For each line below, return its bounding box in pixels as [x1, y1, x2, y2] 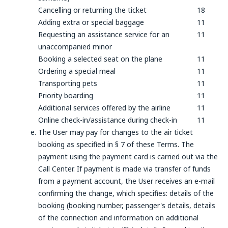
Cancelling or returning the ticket [38, 5, 147, 15]
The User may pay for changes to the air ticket [38, 127, 193, 137]
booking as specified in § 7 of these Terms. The [38, 139, 194, 149]
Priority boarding [38, 91, 93, 100]
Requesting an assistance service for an [38, 30, 169, 39]
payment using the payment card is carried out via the [38, 152, 218, 161]
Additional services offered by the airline [38, 103, 170, 112]
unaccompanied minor [38, 42, 112, 51]
